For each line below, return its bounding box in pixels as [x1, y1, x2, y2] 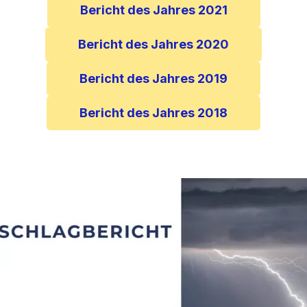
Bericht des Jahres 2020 [78, 37, 229, 51]
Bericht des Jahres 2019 [79, 71, 228, 86]
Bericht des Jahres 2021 [79, 3, 228, 17]
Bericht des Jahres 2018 [79, 106, 228, 120]
